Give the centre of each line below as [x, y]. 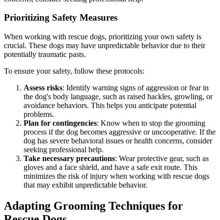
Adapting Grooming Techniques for [94, 206]
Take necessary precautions [69, 158]
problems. [39, 114]
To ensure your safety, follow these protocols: [74, 71]
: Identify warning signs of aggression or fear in [136, 88]
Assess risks [43, 88]
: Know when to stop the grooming [151, 123]
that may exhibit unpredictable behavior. [85, 185]
